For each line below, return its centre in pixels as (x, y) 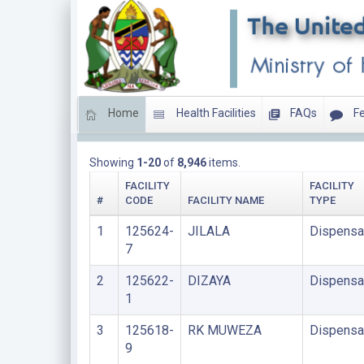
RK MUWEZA (224, 330)
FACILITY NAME (225, 200)
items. (223, 162)
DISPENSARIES (128, 128)
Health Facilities (214, 113)
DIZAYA (209, 281)
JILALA (208, 231)
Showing (113, 162)
